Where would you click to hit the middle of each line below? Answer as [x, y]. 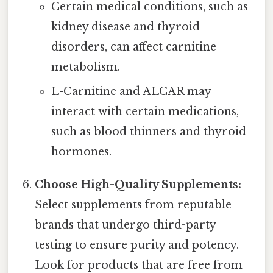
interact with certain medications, [145, 112]
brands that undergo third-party [126, 225]
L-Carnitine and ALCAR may [131, 92]
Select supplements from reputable [133, 205]
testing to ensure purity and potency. [137, 245]
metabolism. [85, 67]
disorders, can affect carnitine [133, 47]
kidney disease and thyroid [125, 27]
